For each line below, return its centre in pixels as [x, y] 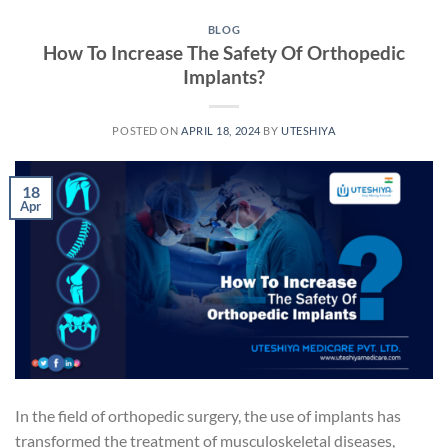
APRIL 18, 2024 [221, 130]
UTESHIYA [308, 130]
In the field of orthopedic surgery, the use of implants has [208, 415]
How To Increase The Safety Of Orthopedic [224, 52]
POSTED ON [147, 130]
